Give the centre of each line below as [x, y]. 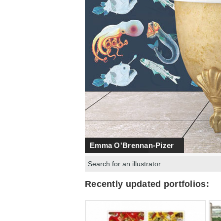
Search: [97, 160]
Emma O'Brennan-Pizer [132, 145]
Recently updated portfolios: [147, 184]
